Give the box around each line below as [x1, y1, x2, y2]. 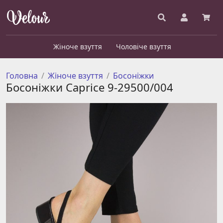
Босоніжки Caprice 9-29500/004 [6, 80, 173, 95]
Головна [6, 70, 38, 82]
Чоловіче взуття [115, 42, 171, 52]
